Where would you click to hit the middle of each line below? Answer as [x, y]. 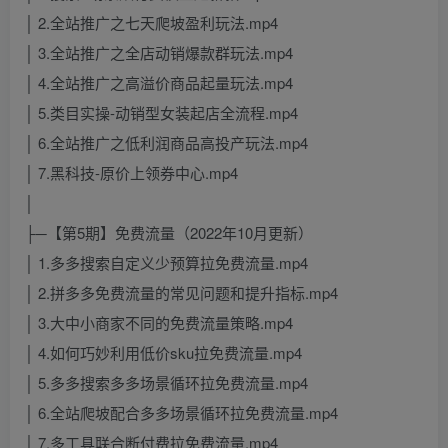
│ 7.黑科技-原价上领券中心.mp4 [131, 173]
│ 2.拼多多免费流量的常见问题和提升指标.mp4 [181, 293]
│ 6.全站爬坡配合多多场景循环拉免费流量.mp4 [181, 413]
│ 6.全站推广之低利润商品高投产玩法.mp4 [166, 143]
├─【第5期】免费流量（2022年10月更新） [169, 233]
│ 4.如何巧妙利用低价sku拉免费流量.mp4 [163, 353]
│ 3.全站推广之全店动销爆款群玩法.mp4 [159, 53]
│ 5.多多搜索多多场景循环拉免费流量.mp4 [166, 383]
